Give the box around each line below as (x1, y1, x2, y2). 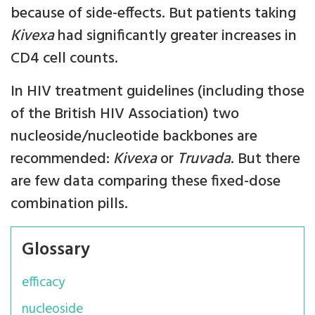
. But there (231, 147, 300, 172)
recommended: (11, 147, 113, 172)
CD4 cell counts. (11, 46, 118, 71)
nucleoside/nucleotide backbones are (11, 124, 257, 149)
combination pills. (11, 192, 128, 217)
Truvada (177, 147, 231, 172)
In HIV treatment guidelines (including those (11, 79, 304, 104)
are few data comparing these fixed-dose (11, 169, 281, 194)
